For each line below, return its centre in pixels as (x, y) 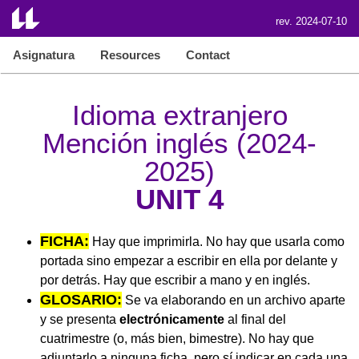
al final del (255, 320)
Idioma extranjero (179, 115)
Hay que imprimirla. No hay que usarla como (217, 242)
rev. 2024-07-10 (311, 21)
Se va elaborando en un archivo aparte (234, 301)
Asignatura (44, 55)
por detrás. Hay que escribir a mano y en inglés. (175, 280)
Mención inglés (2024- (179, 143)
